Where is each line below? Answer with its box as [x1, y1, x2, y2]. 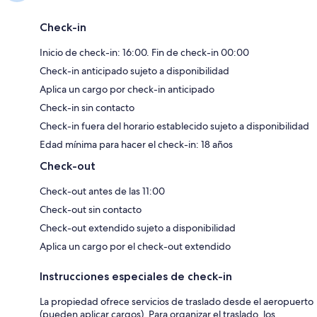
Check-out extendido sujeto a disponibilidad [40, 221, 236, 235]
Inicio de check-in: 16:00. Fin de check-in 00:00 [40, 46, 249, 59]
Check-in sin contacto [40, 101, 134, 115]
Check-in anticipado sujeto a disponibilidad [40, 64, 229, 78]
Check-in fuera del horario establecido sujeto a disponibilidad [40, 120, 309, 133]
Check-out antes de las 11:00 [40, 185, 165, 198]
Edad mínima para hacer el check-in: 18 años [40, 138, 233, 151]
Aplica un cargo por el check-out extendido [40, 240, 231, 253]
